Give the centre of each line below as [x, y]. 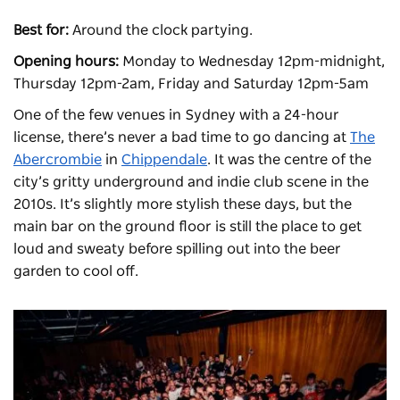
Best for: [41, 30]
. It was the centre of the [289, 159]
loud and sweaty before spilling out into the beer [177, 249]
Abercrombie [58, 159]
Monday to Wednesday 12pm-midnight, [252, 61]
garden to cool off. [78, 271]
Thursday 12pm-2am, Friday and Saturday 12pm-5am [193, 83]
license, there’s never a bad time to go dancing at [182, 137]
